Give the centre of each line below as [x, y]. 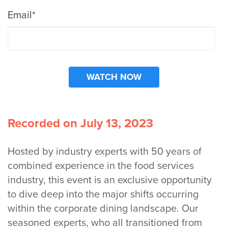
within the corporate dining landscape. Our [103, 209]
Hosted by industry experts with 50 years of [105, 152]
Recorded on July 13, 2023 [80, 124]
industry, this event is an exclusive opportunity [110, 180]
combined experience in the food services [101, 166]
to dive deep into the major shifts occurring [103, 195]
